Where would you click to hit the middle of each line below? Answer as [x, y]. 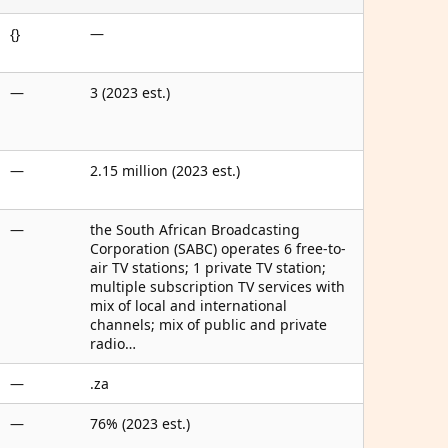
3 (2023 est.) [130, 92]
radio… [113, 343]
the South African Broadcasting [195, 229]
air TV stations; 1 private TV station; [208, 267]
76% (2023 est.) [140, 423]
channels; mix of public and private [208, 324]
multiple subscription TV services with [217, 286]
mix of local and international [188, 305]
